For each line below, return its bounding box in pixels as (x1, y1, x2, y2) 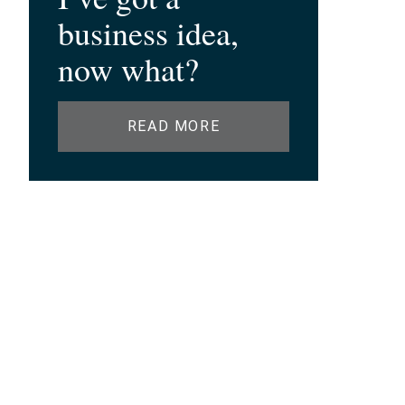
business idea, (58, 11, 239, 54)
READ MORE (127, 118, 221, 135)
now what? (58, 47, 199, 90)
